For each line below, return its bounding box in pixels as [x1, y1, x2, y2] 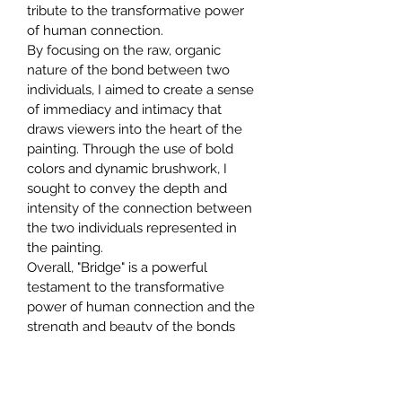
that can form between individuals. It [27, 338, 256, 355]
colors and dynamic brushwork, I [27, 161, 231, 178]
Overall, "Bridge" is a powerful [27, 259, 211, 276]
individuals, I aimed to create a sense [27, 82, 258, 99]
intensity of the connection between [27, 200, 256, 217]
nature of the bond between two [27, 62, 233, 79]
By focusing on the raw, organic [27, 42, 224, 59]
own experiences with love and [27, 378, 224, 395]
